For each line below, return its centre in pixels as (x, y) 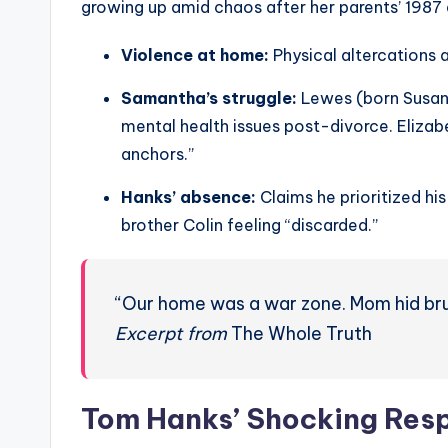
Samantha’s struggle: (209, 98)
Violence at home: (195, 55)
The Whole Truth (299, 334)
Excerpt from (171, 334)
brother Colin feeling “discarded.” (249, 225)
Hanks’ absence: (188, 197)
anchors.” (157, 154)
